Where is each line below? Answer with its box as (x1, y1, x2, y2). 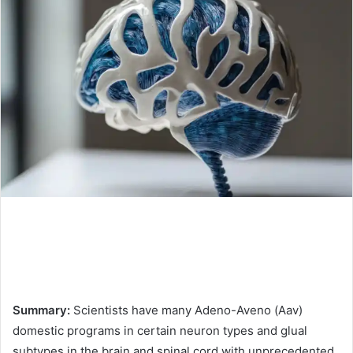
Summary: (13, 302, 73, 318)
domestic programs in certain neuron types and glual (13, 322, 307, 338)
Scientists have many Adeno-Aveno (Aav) (73, 302, 303, 318)
